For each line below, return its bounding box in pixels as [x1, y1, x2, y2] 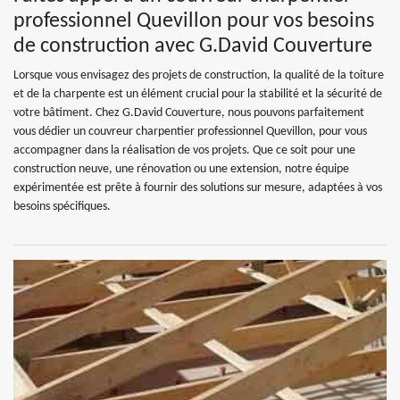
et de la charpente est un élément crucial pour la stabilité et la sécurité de [13, 87, 382, 101]
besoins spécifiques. [13, 200, 111, 213]
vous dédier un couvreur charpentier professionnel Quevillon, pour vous [13, 125, 367, 138]
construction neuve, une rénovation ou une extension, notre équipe [13, 162, 349, 176]
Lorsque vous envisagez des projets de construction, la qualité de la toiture [13, 69, 384, 82]
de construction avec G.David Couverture [13, 36, 372, 57]
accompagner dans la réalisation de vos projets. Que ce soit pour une [13, 144, 355, 157]
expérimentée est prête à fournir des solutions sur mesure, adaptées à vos [13, 181, 382, 195]
